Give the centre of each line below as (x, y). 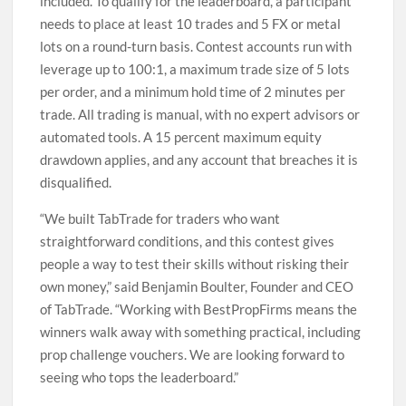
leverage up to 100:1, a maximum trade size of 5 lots (195, 68)
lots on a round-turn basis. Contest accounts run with (196, 46)
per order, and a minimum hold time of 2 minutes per (193, 91)
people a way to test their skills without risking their (195, 263)
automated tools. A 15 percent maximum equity (181, 136)
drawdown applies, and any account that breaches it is (199, 159)
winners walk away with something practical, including (201, 331)
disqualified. (76, 182)
